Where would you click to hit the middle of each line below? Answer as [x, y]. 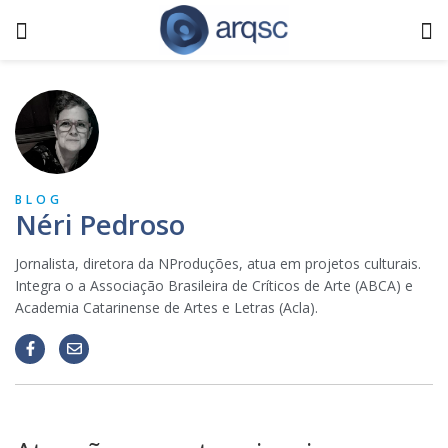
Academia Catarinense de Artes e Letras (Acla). [166, 307]
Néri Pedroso [100, 224]
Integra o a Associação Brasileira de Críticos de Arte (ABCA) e [214, 285]
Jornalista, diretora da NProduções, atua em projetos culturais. [218, 263]
